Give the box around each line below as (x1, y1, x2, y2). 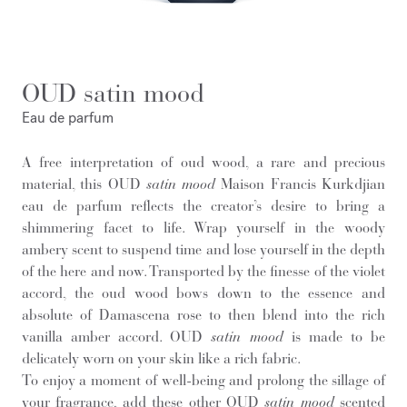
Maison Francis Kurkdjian (215, 174, 386, 193)
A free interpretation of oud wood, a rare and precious (22, 153, 385, 171)
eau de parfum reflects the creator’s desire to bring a (22, 196, 385, 214)
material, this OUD (22, 174, 146, 193)
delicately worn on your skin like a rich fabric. (22, 349, 301, 367)
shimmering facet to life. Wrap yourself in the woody (22, 218, 385, 236)
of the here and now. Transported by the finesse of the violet (22, 262, 385, 280)
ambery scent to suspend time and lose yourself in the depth (22, 240, 385, 258)
